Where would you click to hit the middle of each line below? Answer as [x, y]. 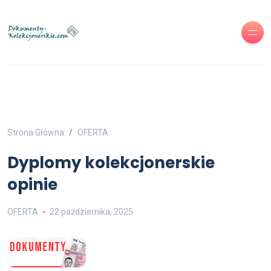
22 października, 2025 [91, 212]
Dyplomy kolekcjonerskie [111, 163]
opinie [32, 184]
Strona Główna [36, 132]
